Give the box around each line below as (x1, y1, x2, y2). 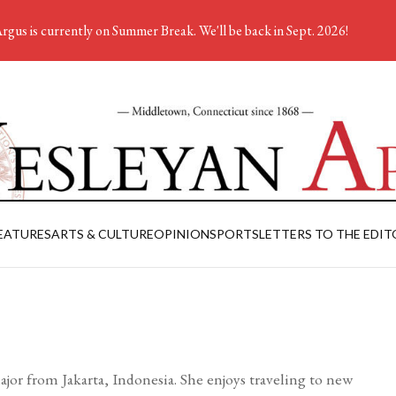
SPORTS (209, 226, 259, 242)
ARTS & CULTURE (50, 226, 154, 242)
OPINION (153, 226, 209, 242)
